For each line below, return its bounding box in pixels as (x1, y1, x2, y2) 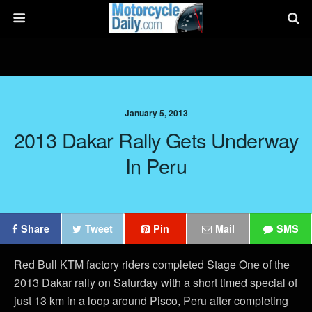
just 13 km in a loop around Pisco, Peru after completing (14, 292, 288, 309)
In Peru (125, 151, 187, 180)
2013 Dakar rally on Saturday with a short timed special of (14, 274, 297, 290)
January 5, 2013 (124, 107, 188, 119)
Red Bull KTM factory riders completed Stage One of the (14, 256, 290, 272)
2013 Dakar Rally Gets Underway (13, 125, 299, 154)
